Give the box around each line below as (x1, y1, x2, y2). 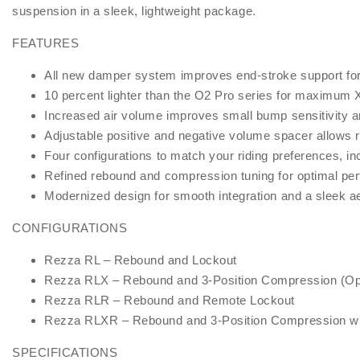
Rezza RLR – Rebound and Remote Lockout (44, 293, 295, 308)
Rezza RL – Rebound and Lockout (44, 253, 237, 268)
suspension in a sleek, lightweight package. (12, 4, 256, 18)
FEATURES (12, 36, 80, 51)
